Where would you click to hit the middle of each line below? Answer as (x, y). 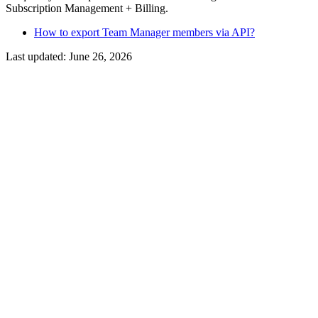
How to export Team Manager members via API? (144, 32)
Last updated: (37, 56)
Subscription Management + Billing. (87, 8)
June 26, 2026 (100, 56)
